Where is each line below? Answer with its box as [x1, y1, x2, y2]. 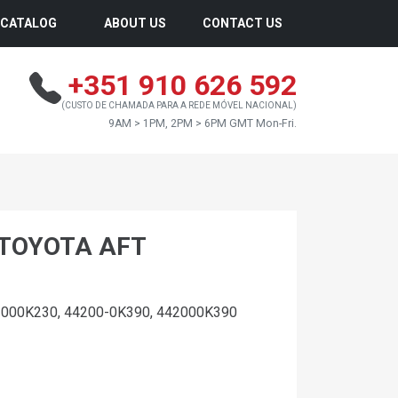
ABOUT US [104, 16, 166, 30]
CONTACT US [203, 16, 283, 30]
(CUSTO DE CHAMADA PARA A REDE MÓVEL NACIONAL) [61, 99, 297, 110]
